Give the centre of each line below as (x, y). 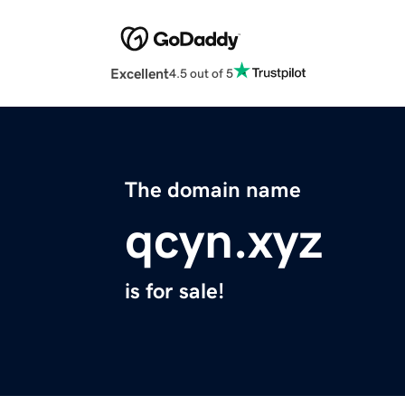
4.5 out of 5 (201, 73)
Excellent (140, 74)
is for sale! (174, 292)
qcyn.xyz (224, 241)
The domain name (213, 190)
